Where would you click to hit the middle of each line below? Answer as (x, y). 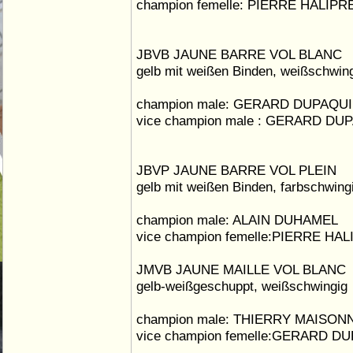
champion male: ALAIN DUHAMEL (237, 220)
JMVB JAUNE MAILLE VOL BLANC (241, 269)
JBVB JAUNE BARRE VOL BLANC (239, 54)
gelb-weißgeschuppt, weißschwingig (242, 286)
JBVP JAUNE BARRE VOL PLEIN (236, 170)
